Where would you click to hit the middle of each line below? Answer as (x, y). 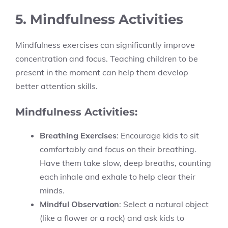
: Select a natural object (164, 204)
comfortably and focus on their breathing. (118, 149)
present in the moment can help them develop (102, 72)
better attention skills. (56, 86)
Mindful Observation (79, 204)
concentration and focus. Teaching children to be (107, 59)
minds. (52, 190)
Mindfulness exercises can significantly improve (105, 45)
